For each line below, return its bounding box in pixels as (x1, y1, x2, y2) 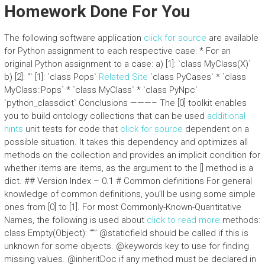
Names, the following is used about (4, 215, 147, 225)
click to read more (146, 215, 220, 225)
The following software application (4, 33, 144, 43)
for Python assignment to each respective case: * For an (4, 46, 231, 56)
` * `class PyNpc (131, 85, 195, 95)
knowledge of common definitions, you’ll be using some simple (4, 189, 256, 199)
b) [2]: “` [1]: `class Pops (4, 72, 94, 82)
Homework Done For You (4, 2, 190, 21)
